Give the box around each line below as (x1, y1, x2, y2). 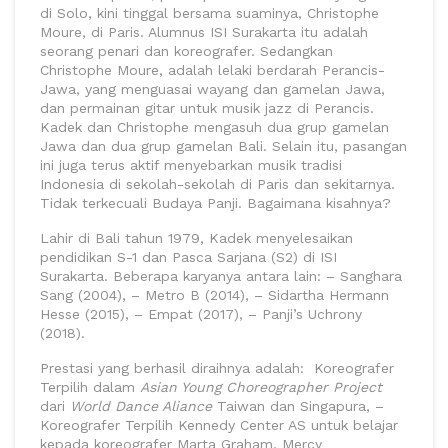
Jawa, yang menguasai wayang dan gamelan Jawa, (40, 81, 385, 98)
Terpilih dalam (40, 379, 140, 396)
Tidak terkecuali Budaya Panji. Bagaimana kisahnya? (40, 195, 391, 212)
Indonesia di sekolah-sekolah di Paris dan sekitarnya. (40, 176, 395, 193)
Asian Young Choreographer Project (140, 379, 382, 396)
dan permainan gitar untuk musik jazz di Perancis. (40, 100, 374, 117)
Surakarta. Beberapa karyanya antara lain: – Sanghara (40, 268, 402, 285)
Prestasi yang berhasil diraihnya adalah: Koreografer (40, 360, 394, 377)
